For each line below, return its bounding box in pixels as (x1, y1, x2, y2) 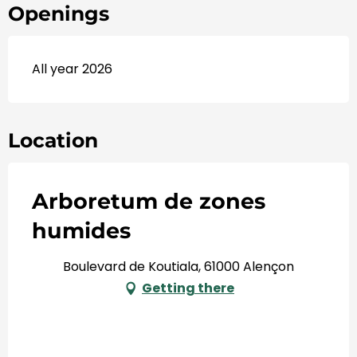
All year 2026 (32, 59, 112, 78)
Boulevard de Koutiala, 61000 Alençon (63, 257, 294, 276)
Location (8, 127, 98, 152)
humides (32, 217, 131, 244)
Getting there (142, 278, 234, 297)
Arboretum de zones (32, 187, 265, 214)
